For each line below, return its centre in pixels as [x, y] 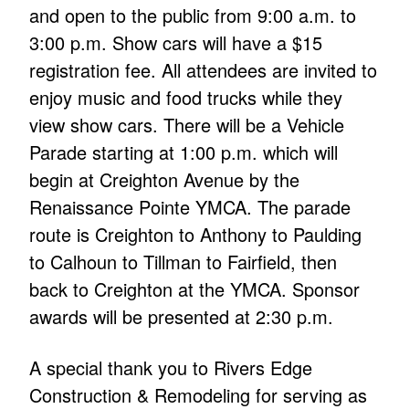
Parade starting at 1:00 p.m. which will [184, 152]
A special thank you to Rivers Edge [171, 368]
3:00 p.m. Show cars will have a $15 [176, 43]
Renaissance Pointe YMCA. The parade [190, 207]
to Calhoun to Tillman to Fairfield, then [184, 262]
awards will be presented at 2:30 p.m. [182, 317]
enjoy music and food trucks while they [186, 98]
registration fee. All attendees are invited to [204, 70]
